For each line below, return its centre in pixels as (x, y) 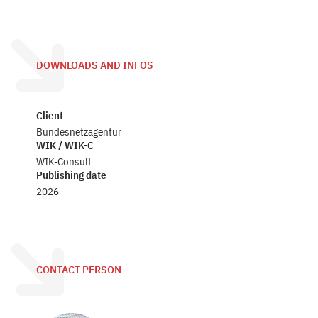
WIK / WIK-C (65, 145)
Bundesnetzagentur (79, 132)
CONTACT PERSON (79, 270)
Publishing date (72, 175)
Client (50, 115)
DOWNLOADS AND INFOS (95, 65)
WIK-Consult (64, 161)
